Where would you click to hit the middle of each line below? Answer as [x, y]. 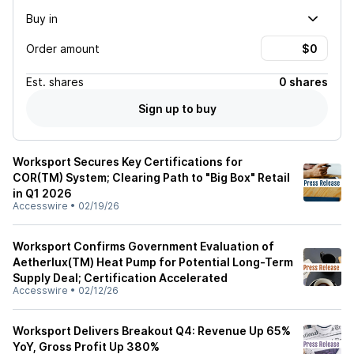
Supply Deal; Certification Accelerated [120, 278]
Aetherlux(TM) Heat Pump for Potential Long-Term [153, 262]
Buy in [42, 18]
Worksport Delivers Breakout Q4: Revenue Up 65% [152, 331]
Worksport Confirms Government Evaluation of [143, 246]
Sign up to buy [177, 108]
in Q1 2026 [42, 193]
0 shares [303, 82]
